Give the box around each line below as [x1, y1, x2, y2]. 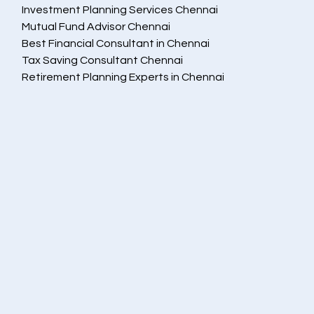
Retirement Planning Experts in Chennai [22, 71, 225, 83]
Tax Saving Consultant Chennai [22, 55, 184, 66]
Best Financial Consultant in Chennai [22, 38, 210, 49]
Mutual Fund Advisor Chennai [22, 21, 171, 32]
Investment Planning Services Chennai [22, 4, 219, 15]
